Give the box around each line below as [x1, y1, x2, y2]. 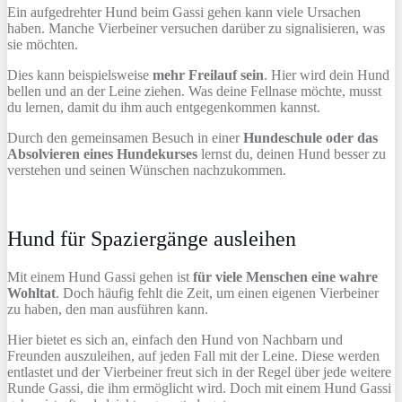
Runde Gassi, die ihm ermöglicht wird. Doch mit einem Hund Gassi [7, 380, 391, 396]
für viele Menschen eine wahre [193, 268, 378, 284]
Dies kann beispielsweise [7, 66, 153, 83]
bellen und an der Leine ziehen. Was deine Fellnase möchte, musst [7, 83, 381, 99]
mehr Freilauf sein [153, 66, 264, 83]
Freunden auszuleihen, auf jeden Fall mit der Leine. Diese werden [7, 347, 380, 363]
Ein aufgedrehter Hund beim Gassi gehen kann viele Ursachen [7, 4, 361, 20]
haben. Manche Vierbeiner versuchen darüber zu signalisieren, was [7, 20, 385, 36]
